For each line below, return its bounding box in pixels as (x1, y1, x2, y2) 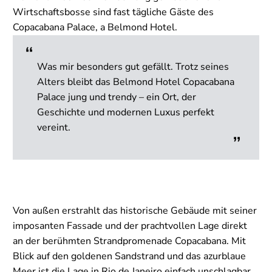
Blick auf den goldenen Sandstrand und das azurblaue (13, 250, 246, 263)
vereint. (37, 120, 70, 134)
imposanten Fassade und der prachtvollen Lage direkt (13, 219, 247, 233)
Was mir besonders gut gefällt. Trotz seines (37, 59, 229, 73)
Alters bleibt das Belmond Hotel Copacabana (37, 75, 234, 89)
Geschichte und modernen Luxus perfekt (37, 105, 214, 119)
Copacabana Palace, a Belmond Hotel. (13, 20, 177, 34)
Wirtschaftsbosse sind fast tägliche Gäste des (13, 5, 214, 19)
